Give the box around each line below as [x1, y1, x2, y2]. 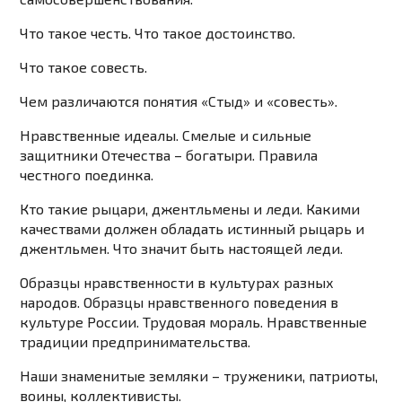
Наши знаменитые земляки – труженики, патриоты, [20, 367, 379, 385]
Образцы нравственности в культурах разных [20, 274, 335, 292]
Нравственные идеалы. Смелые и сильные [20, 127, 312, 144]
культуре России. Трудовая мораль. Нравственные [20, 313, 368, 331]
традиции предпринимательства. [20, 333, 251, 351]
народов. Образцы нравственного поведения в [20, 293, 339, 311]
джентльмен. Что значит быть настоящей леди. [20, 240, 344, 258]
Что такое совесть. [20, 58, 148, 76]
